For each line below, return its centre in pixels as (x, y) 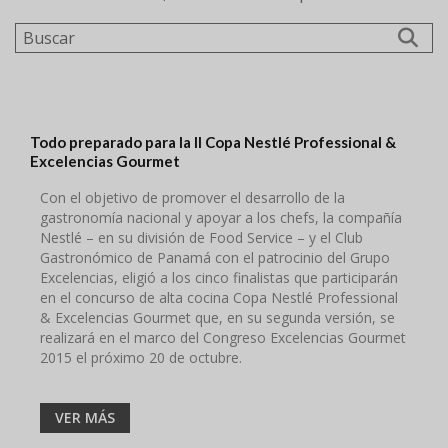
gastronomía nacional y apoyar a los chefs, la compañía (221, 217)
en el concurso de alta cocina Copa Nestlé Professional (219, 297)
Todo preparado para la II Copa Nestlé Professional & (213, 141)
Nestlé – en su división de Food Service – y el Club (201, 237)
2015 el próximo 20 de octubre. (141, 357)
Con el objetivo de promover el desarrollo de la (192, 197)
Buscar (39, 32)
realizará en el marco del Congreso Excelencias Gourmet (223, 337)
